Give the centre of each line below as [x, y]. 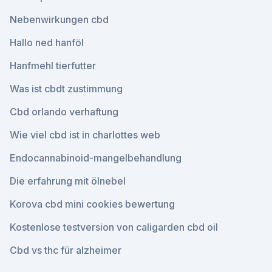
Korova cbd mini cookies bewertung [92, 204]
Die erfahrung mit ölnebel [68, 181]
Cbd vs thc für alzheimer [66, 250]
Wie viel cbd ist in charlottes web [85, 135]
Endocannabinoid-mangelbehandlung [96, 158]
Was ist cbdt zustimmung [66, 89]
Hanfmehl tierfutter [53, 66]
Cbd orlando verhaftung [64, 112]
